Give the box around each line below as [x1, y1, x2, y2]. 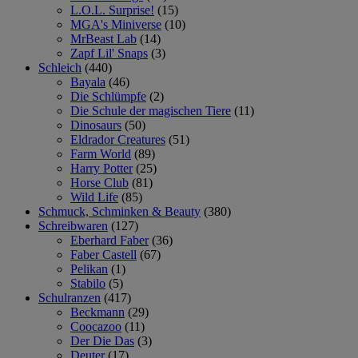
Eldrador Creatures [70, 133, 165, 146]
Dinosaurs [70, 118, 121, 132]
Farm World [70, 147, 131, 161]
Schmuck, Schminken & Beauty [38, 205, 201, 218]
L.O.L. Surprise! [70, 3, 154, 17]
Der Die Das [70, 334, 134, 348]
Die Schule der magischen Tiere [70, 104, 231, 117]
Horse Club [70, 176, 129, 189]
